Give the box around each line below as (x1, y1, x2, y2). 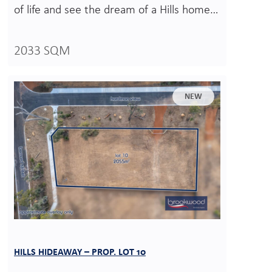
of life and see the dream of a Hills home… (14, 4, 219, 17)
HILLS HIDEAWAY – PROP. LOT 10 (14, 245, 146, 257)
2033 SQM (14, 44, 70, 59)
